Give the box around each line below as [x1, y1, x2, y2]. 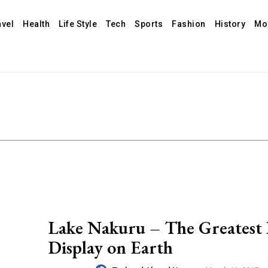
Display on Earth [48, 235, 173, 259]
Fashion [172, 19, 206, 29]
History [214, 19, 246, 29]
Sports [135, 19, 163, 29]
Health [23, 19, 50, 29]
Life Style [59, 19, 98, 29]
